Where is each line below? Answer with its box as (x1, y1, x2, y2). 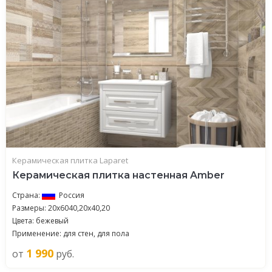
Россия (59, 190, 84, 200)
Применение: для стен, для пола (12, 228, 129, 239)
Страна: (12, 190, 42, 200)
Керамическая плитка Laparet (12, 155, 128, 166)
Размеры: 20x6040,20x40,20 (12, 203, 110, 213)
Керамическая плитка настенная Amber (12, 169, 225, 181)
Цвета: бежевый (12, 216, 69, 226)
